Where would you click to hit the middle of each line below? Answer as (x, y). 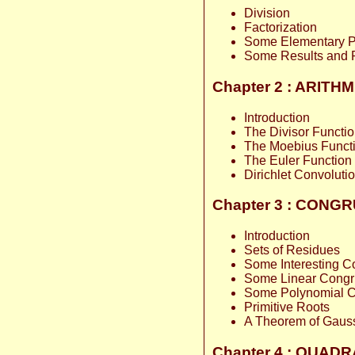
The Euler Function (298, 160)
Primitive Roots (287, 307)
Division (267, 13)
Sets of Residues (292, 250)
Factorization (281, 28)
